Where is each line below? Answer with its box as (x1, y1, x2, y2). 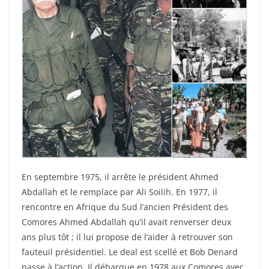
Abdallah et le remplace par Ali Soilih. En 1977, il (22, 186, 217, 198)
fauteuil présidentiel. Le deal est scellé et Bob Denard (22, 246, 238, 258)
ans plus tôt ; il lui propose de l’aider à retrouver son (22, 231, 233, 243)
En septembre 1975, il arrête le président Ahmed (22, 171, 219, 183)
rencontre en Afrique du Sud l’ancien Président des (22, 201, 228, 213)
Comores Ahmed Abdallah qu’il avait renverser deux (22, 216, 231, 228)
